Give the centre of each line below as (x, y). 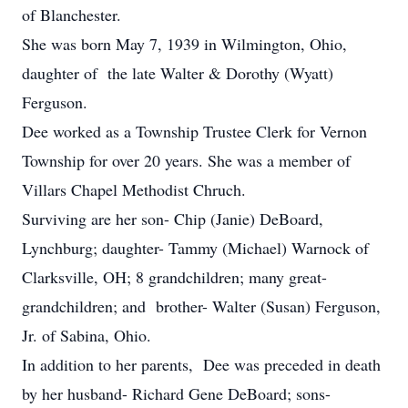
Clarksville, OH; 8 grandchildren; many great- (174, 277)
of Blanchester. (71, 15)
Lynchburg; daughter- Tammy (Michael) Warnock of (195, 248)
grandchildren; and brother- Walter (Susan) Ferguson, (201, 306)
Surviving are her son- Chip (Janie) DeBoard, (173, 219)
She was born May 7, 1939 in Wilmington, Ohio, (184, 44)
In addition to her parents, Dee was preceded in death (201, 364)
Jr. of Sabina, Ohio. (87, 335)
